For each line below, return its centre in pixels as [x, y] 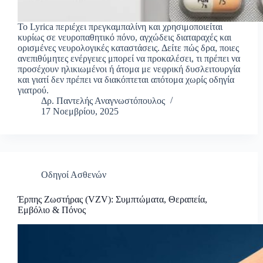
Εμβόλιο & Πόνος [52, 210]
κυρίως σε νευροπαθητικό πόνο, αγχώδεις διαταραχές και [124, 38]
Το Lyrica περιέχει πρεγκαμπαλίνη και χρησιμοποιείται [120, 27]
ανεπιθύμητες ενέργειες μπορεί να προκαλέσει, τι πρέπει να [129, 59]
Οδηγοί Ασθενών [74, 175]
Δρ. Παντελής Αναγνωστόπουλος [103, 101]
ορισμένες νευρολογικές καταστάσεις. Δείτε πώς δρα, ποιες [128, 48]
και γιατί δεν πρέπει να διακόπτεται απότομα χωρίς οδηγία [126, 80]
